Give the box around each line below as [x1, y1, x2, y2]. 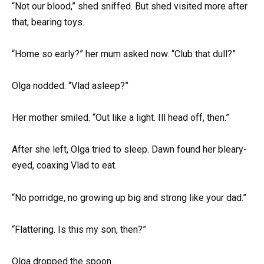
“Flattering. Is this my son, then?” [12, 223, 146, 235]
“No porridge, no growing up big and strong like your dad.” [12, 192, 246, 203]
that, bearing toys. [12, 16, 84, 28]
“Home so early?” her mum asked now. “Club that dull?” [12, 48, 236, 60]
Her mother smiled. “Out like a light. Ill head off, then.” [12, 112, 229, 124]
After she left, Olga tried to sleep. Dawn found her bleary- [12, 144, 247, 156]
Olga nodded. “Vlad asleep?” [12, 80, 128, 91]
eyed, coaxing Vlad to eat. [12, 160, 117, 171]
